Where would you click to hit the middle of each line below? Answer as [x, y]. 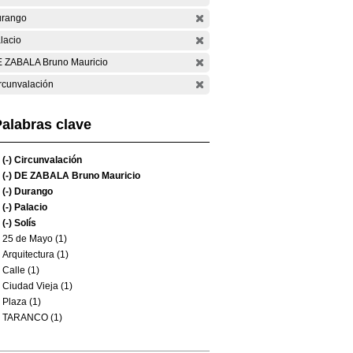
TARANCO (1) [32, 318]
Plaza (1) [22, 302]
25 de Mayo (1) [35, 239]
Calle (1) [21, 270]
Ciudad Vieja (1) [37, 286]
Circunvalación [47, 160]
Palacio [30, 207]
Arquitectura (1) [35, 255]
